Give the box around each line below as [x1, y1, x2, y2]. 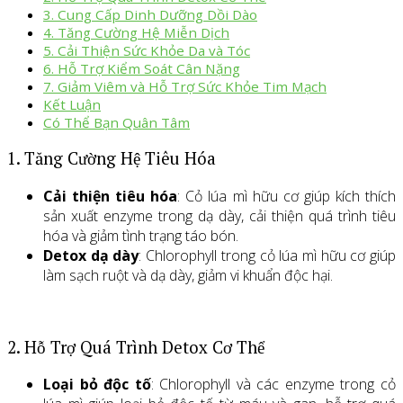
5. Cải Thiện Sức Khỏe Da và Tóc [43, 40, 250, 59]
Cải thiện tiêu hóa [43, 185, 178, 206]
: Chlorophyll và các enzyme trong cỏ [150, 374, 397, 395]
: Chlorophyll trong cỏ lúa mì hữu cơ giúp [139, 245, 397, 265]
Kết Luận [43, 94, 101, 113]
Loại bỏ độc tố [43, 374, 151, 395]
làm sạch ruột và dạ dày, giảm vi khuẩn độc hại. [43, 264, 333, 285]
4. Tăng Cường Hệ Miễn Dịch [43, 22, 229, 41]
